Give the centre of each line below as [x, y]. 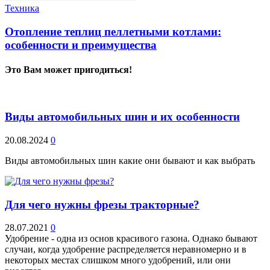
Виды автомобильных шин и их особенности [122, 117]
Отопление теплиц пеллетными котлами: [113, 31]
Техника [22, 8]
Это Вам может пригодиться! [68, 70]
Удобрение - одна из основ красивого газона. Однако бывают [131, 239]
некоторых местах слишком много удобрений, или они [118, 260]
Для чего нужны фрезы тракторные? [102, 204]
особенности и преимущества [81, 45]
